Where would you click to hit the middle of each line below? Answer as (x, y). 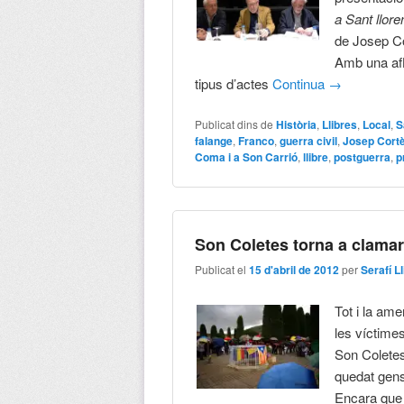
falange (214, 140)
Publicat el (222, 270)
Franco (257, 140)
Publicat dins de (234, 124)
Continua (301, 83)
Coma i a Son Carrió (247, 156)
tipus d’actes (234, 83)
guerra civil (309, 140)
